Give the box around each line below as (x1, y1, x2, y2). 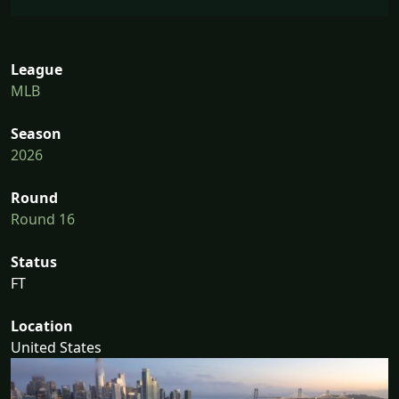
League (11, 60, 62, 80)
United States (11, 338, 102, 358)
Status (11, 252, 57, 273)
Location (11, 316, 73, 337)
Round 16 (11, 209, 75, 230)
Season (11, 124, 61, 144)
